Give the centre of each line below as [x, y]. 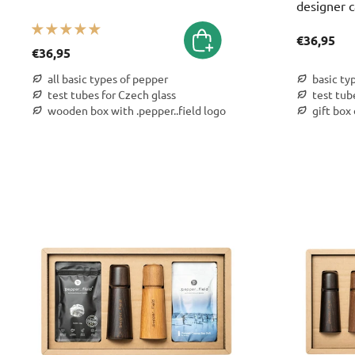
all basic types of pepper [108, 78]
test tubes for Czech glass [112, 94]
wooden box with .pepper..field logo [137, 110]
